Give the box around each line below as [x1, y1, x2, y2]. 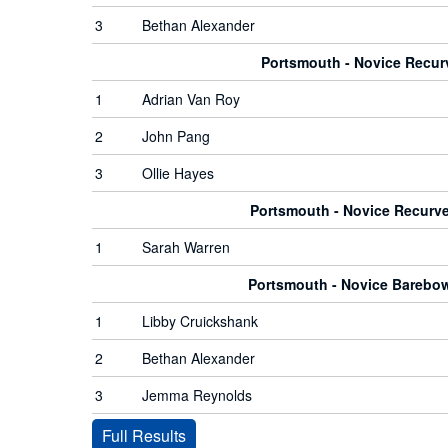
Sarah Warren [142, 237, 230, 257]
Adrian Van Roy [142, 89, 240, 109]
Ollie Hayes [142, 163, 214, 183]
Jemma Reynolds [142, 385, 252, 405]
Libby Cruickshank [142, 311, 258, 331]
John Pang [142, 126, 210, 146]
